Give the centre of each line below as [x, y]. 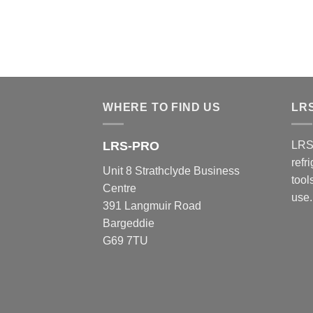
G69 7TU [125, 241]
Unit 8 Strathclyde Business [171, 171]
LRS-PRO [131, 146]
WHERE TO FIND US [162, 107]
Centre [119, 189]
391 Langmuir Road [152, 206]
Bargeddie [129, 224]
